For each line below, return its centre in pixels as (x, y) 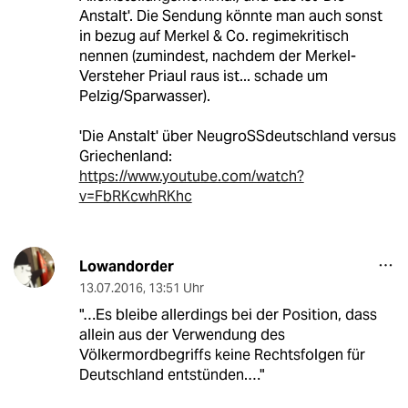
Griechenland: (125, 156)
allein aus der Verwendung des (182, 334)
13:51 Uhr (176, 287)
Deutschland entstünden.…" (171, 374)
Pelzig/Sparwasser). (144, 96)
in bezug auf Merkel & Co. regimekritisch (214, 36)
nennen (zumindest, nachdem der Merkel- (217, 56)
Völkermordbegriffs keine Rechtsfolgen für (222, 354)
